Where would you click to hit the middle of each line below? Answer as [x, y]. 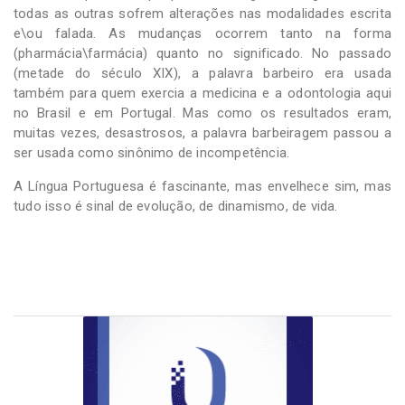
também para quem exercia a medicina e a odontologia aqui [202, 94]
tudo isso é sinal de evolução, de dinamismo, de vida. [176, 207]
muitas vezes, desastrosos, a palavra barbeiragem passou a [202, 133]
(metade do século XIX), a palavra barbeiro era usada [202, 74]
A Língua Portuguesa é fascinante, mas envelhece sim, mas [202, 187]
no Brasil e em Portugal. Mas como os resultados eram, [202, 113]
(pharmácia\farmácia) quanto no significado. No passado [202, 54]
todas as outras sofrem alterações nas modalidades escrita [202, 14]
